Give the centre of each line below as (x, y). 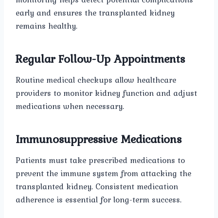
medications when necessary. (70, 106)
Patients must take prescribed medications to (100, 160)
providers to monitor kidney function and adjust (106, 93)
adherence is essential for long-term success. (99, 200)
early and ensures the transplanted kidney (95, 13)
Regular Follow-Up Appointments (100, 59)
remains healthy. (46, 26)
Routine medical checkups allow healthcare (96, 80)
